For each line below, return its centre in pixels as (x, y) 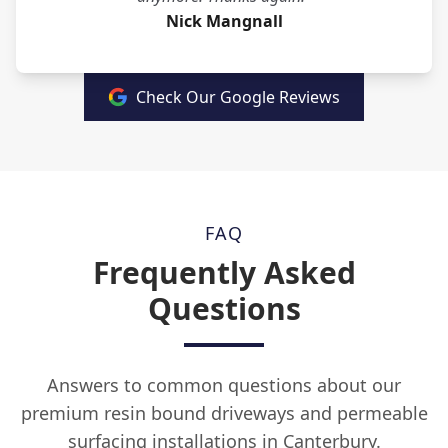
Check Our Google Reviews (238, 97)
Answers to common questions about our (224, 385)
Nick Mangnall (224, 21)
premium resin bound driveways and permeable (224, 413)
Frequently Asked (224, 272)
